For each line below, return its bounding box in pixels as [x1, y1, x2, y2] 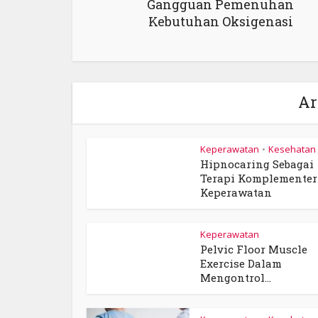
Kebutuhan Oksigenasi [148, 13, 293, 30]
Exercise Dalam [200, 256, 282, 270]
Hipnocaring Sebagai [200, 157, 314, 171]
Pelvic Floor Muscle [200, 242, 307, 256]
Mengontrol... [200, 270, 271, 285]
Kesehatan [268, 143, 316, 155]
